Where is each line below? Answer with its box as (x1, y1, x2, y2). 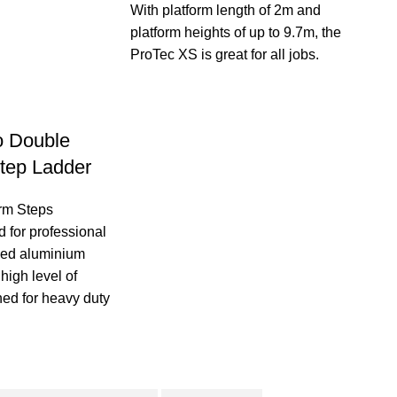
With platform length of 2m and (130, 2, 321, 18)
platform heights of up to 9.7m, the (130, 24, 341, 40)
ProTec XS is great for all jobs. (130, 46, 319, 62)
